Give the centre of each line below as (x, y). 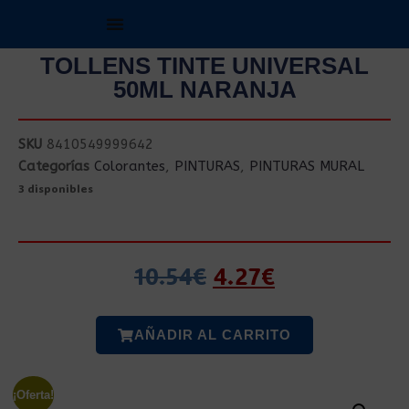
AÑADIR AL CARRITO (213, 335)
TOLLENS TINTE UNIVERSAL (204, 66)
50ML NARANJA (204, 89)
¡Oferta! (33, 394)
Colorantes (130, 166)
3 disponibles (56, 188)
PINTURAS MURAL (307, 166)
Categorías (54, 166)
